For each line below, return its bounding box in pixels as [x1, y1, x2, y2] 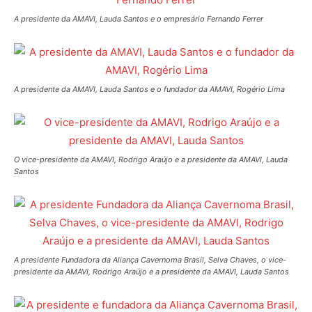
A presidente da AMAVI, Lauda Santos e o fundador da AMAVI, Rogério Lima [14, 84, 285, 95]
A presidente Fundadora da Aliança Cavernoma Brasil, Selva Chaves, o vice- [14, 255, 286, 265]
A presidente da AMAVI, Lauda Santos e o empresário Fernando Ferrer [14, 14, 263, 24]
